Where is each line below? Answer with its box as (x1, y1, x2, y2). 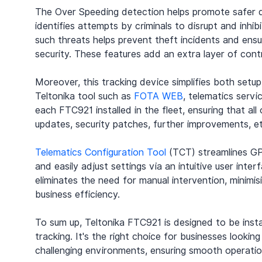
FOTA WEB (134, 91, 183, 102)
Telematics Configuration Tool (35, 147, 166, 158)
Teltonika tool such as (35, 91, 134, 102)
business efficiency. (35, 189, 120, 201)
